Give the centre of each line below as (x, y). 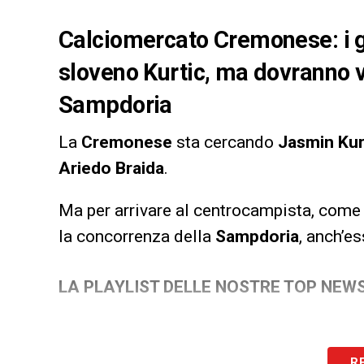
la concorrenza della (137, 236)
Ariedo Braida (111, 168)
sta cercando (225, 142)
